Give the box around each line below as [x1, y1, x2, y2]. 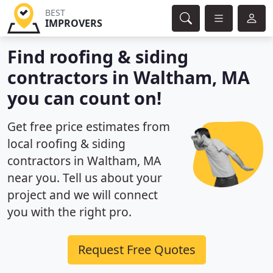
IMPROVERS [44, 16, 102, 30]
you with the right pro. [7, 204, 132, 220]
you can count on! [7, 86, 161, 110]
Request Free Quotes [77, 241, 196, 258]
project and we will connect [7, 186, 158, 203]
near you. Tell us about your [7, 169, 162, 186]
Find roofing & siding [7, 44, 188, 68]
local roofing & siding [7, 135, 126, 152]
